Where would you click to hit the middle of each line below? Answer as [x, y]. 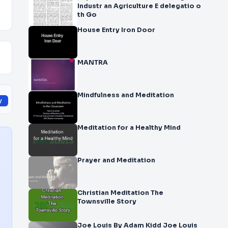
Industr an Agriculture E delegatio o [116, 6]
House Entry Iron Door [116, 30]
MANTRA [93, 63]
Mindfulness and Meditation [126, 95]
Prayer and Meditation [116, 160]
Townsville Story [107, 202]
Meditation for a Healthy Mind [129, 128]
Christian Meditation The [94, 193]
